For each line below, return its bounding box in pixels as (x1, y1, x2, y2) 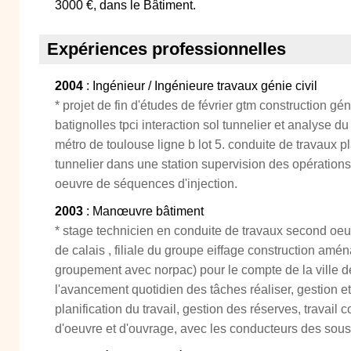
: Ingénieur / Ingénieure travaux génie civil (83, 79, 317, 92)
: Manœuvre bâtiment (83, 204, 204, 218)
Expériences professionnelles (47, 39, 286, 59)
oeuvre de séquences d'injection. (55, 177, 237, 190)
